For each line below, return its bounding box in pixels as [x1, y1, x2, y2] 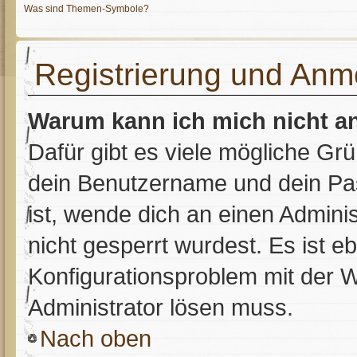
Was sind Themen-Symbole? [24, 3, 149, 14]
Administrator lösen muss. [28, 294, 293, 320]
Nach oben [40, 325, 151, 351]
